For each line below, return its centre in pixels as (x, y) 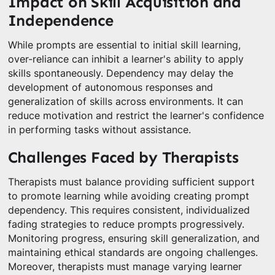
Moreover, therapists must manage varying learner (125, 266)
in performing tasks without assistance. (99, 130)
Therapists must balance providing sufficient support (131, 182)
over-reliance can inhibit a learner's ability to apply (126, 60)
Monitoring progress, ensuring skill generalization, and (134, 238)
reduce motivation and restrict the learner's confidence (136, 116)
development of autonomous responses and (110, 88)
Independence (60, 21)
